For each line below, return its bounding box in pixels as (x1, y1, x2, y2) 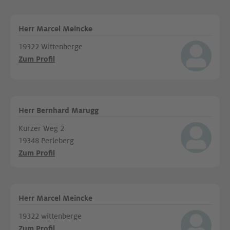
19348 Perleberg (18, 137, 74, 145)
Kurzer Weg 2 (18, 124, 64, 132)
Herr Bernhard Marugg (18, 106, 99, 114)
